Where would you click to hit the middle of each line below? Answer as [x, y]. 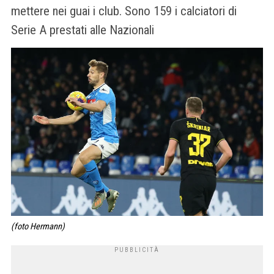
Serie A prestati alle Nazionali [84, 30]
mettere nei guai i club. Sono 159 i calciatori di [124, 11]
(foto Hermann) [38, 227]
